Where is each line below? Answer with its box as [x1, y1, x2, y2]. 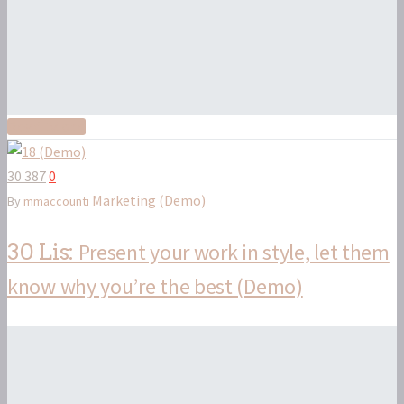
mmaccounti [23, 193, 89, 210]
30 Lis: [7, 239, 78, 266]
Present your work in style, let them [78, 238, 390, 267]
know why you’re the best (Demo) [7, 272, 303, 301]
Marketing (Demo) [92, 191, 206, 210]
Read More [7, 118, 86, 136]
